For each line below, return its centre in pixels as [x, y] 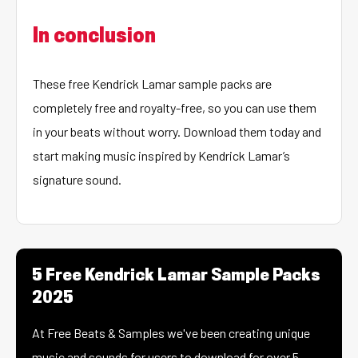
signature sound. [77, 179]
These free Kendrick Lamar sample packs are [152, 84]
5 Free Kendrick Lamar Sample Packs [176, 276]
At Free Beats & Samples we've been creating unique [171, 333]
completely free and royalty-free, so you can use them [175, 107]
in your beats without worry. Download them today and [177, 131]
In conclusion [94, 37]
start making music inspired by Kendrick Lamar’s [161, 155]
